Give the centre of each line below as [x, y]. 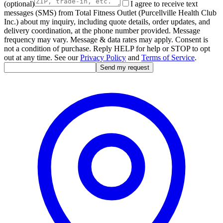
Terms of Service [168, 58]
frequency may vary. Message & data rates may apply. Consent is [106, 40]
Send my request [125, 68]
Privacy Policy [103, 58]
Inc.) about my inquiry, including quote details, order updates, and [107, 22]
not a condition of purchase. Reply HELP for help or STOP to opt [107, 49]
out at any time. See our [41, 58]
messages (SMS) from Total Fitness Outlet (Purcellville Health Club [110, 13]
